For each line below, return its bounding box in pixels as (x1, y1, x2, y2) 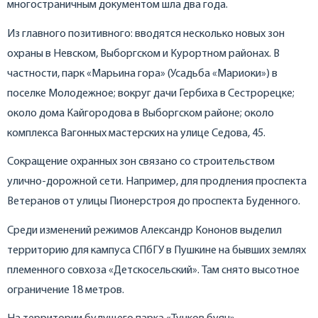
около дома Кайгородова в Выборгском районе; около (7, 107, 274, 119)
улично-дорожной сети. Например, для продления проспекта (7, 176, 307, 188)
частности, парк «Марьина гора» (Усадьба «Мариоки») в (7, 67, 278, 79)
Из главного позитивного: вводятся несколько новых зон (7, 28, 285, 40)
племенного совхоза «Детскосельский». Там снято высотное (7, 264, 300, 276)
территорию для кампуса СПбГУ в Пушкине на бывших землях (7, 244, 306, 256)
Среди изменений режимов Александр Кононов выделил (7, 224, 282, 236)
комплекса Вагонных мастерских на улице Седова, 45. (7, 127, 265, 139)
